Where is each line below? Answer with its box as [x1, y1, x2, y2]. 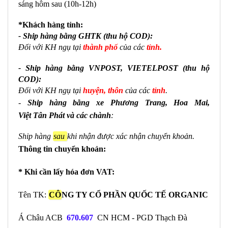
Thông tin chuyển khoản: [18, 144, 106, 153]
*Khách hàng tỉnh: [18, 20, 83, 29]
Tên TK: [18, 190, 48, 199]
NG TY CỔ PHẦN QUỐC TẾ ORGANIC [62, 190, 208, 199]
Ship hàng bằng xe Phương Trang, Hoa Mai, [27, 98, 210, 107]
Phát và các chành [49, 110, 111, 120]
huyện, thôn [83, 85, 125, 95]
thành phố [83, 42, 118, 51]
